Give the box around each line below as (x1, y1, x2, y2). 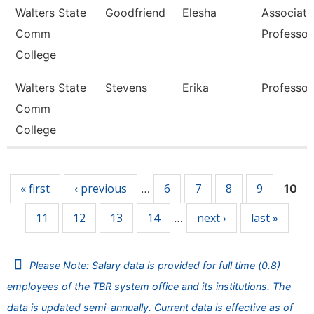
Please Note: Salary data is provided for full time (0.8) (29, 259, 280, 271)
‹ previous (74, 181, 127, 196)
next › (197, 210, 226, 226)
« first (20, 181, 50, 196)
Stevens (105, 81, 147, 95)
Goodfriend (105, 6, 165, 20)
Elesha (182, 6, 217, 20)
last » (251, 210, 278, 226)
